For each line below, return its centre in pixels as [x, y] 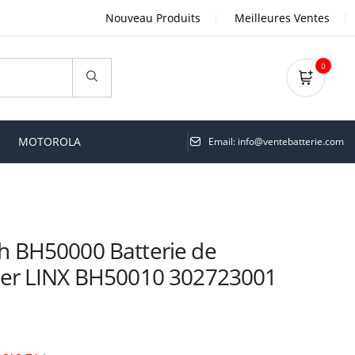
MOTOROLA [50, 141]
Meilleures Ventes [282, 18]
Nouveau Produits [153, 18]
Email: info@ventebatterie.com [276, 142]
